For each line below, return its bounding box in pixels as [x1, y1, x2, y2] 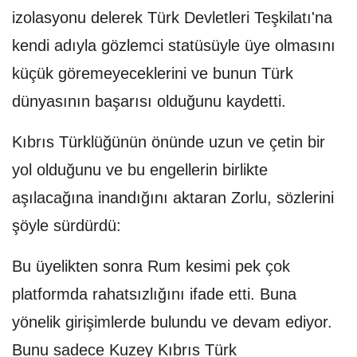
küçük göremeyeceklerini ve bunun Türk [12, 65, 293, 83]
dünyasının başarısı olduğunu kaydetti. [12, 92, 286, 111]
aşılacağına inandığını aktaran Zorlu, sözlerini [12, 189, 334, 207]
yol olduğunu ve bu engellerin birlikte [12, 161, 268, 179]
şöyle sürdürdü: [12, 217, 121, 235]
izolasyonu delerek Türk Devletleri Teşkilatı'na [12, 9, 332, 27]
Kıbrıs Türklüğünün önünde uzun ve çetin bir [12, 133, 325, 151]
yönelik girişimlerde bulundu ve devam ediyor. [12, 313, 332, 331]
